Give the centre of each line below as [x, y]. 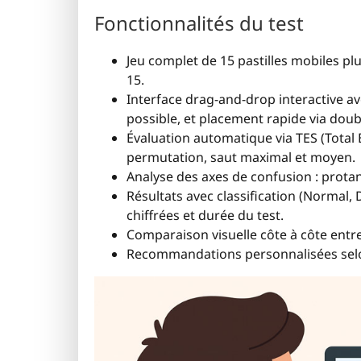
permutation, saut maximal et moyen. [241, 157]
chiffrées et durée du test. [205, 215]
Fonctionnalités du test [199, 23]
